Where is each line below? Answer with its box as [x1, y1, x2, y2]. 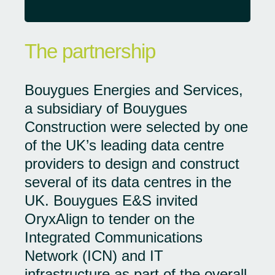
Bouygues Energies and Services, [25, 82, 243, 98]
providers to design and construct [25, 155, 239, 172]
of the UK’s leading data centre [25, 137, 224, 153]
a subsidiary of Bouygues [25, 100, 187, 117]
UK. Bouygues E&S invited [25, 192, 198, 209]
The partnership [25, 40, 155, 63]
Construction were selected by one [25, 118, 248, 135]
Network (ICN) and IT [25, 247, 163, 264]
